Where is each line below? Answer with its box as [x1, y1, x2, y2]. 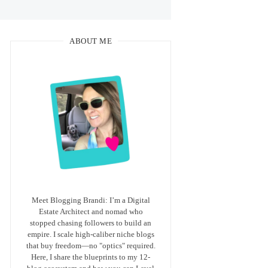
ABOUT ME [69, 36, 112, 45]
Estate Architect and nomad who [38, 207, 143, 217]
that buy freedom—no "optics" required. [26, 241, 156, 251]
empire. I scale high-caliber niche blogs [27, 230, 154, 239]
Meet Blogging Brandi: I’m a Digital [31, 196, 150, 205]
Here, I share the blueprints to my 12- [31, 252, 151, 262]
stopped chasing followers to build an [30, 218, 152, 228]
